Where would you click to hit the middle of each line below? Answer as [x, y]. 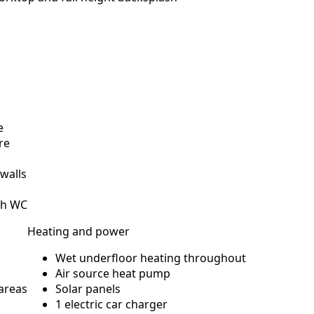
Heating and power [78, 231]
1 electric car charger [111, 304]
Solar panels [88, 289]
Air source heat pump [113, 273]
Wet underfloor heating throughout [151, 258]
